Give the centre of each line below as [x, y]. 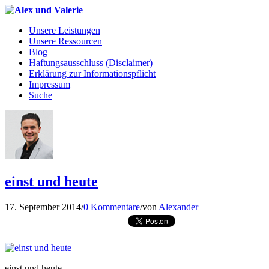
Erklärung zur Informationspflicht [92, 74]
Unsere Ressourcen [65, 41]
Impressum [50, 84]
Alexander [178, 207]
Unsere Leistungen [65, 30]
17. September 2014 [43, 207]
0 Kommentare [112, 207]
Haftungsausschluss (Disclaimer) [91, 63]
